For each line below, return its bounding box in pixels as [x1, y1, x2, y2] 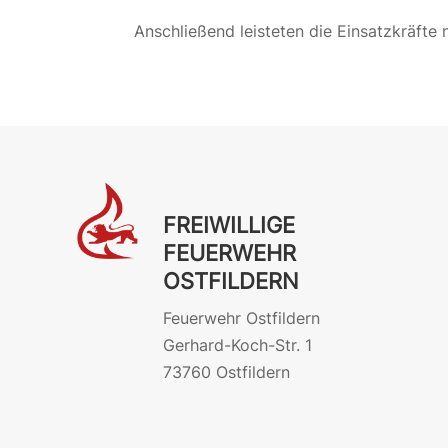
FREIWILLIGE [162, 211, 295, 238]
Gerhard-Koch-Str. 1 [162, 334, 312, 355]
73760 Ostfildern [162, 361, 290, 382]
